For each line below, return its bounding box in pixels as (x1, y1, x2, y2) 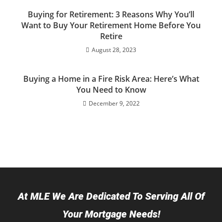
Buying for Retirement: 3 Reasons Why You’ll (28, 9, 194, 20)
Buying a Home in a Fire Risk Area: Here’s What (23, 73, 199, 84)
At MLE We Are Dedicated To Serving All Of (17, 190, 205, 202)
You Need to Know (76, 84, 146, 95)
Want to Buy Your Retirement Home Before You (21, 20, 201, 31)
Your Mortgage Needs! (62, 208, 160, 220)
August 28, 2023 (92, 46, 136, 54)
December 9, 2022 (88, 99, 140, 108)
